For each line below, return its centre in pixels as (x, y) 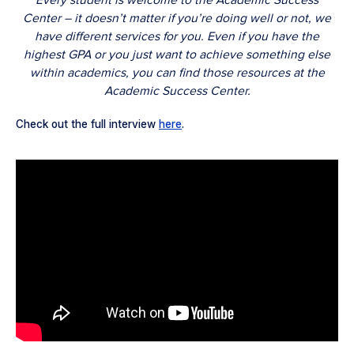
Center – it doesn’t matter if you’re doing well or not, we (177, 19)
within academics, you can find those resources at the (177, 73)
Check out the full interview (87, 124)
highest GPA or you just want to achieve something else (177, 55)
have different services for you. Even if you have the (177, 37)
